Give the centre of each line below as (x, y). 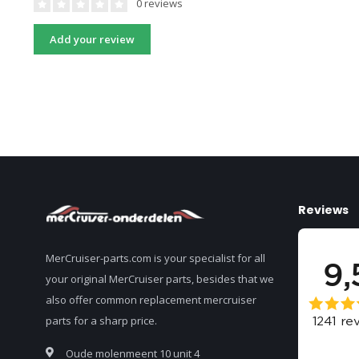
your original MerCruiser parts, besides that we (160, 279)
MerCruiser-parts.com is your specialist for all (155, 258)
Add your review (92, 39)
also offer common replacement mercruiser (151, 300)
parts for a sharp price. (101, 321)
